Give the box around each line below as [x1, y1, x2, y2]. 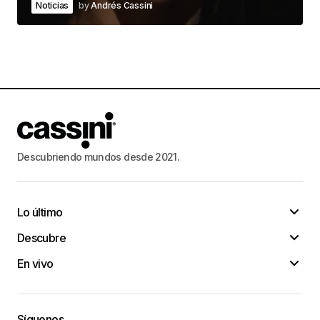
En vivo [17, 256, 54, 271]
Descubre [17, 230, 66, 245]
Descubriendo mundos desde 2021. [17, 150, 180, 163]
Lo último [17, 204, 63, 219]
